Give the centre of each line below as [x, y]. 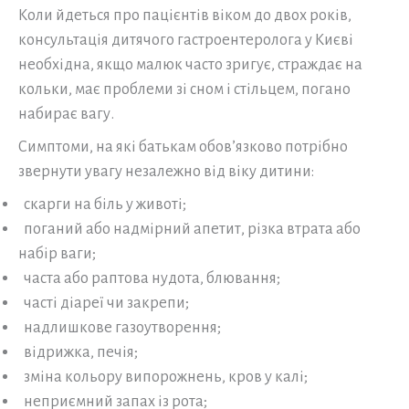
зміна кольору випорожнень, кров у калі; [163, 377]
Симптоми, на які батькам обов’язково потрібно [183, 147]
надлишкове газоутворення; [120, 328]
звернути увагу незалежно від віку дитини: [166, 172]
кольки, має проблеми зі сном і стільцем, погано [184, 89]
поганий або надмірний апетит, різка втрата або [189, 229]
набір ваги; [57, 254]
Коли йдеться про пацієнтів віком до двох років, [185, 16]
